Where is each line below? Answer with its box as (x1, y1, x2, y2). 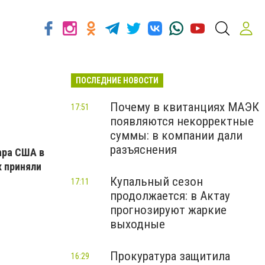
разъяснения (110, 143, 177, 157)
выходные (110, 217, 165, 231)
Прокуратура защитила (110, 249, 230, 263)
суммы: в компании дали (110, 128, 243, 143)
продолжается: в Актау (110, 189, 230, 203)
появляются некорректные (110, 114, 254, 128)
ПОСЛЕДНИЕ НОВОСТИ (76, 76, 159, 85)
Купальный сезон (110, 174, 203, 189)
